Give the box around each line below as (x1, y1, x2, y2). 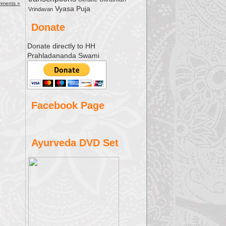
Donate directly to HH (27, 42, 95, 50)
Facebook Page (31, 100, 104, 111)
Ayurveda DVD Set (31, 137, 119, 148)
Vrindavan (28, 6, 53, 12)
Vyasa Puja (55, 5, 90, 13)
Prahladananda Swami (27, 51, 99, 60)
